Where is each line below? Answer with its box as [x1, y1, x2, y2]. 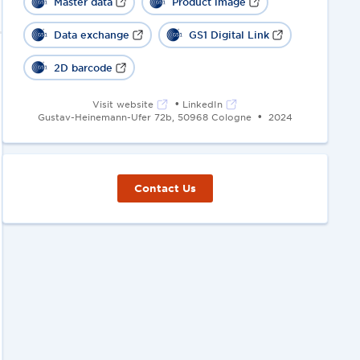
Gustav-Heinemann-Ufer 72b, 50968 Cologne [37, 111, 252, 123]
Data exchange [53, 28, 129, 41]
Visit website [92, 97, 153, 109]
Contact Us [134, 182, 197, 195]
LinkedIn [182, 97, 223, 109]
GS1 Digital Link [188, 28, 269, 41]
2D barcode [53, 60, 112, 74]
